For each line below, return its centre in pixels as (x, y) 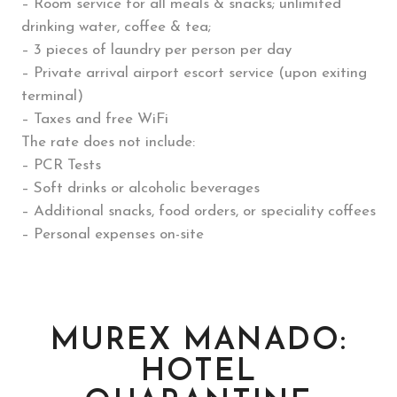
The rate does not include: (108, 142)
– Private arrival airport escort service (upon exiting (194, 73)
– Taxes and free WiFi (95, 119)
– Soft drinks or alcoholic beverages (140, 188)
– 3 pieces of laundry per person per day (156, 50)
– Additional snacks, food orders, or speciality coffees (198, 211)
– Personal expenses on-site (113, 234)
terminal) (52, 96)
